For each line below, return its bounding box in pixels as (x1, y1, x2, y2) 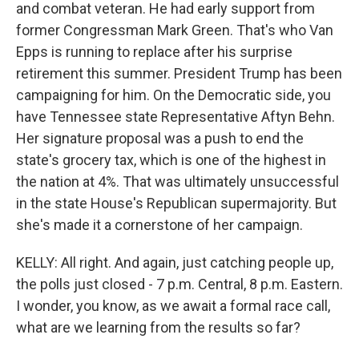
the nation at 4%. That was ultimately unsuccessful (16, 173, 339, 190)
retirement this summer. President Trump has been (16, 65, 342, 82)
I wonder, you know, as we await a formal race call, (16, 297, 330, 314)
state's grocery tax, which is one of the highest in (16, 151, 326, 168)
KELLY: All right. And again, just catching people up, (16, 254, 333, 271)
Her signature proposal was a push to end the (16, 130, 304, 147)
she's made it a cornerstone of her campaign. (16, 216, 303, 233)
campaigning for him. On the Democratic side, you (16, 87, 331, 103)
